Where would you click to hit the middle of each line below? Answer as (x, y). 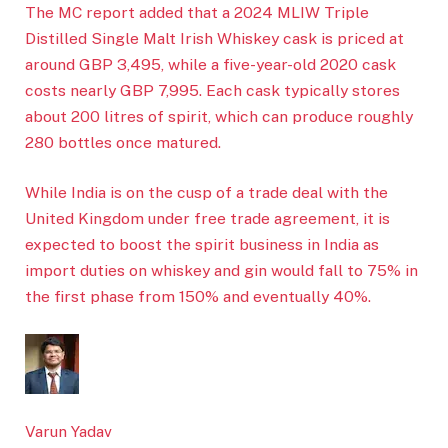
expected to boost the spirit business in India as (202, 245)
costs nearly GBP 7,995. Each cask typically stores (212, 91)
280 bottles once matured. (123, 143)
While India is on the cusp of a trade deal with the (206, 193)
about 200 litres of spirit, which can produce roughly (219, 117)
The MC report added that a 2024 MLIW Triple (197, 13)
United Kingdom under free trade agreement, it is (207, 219)
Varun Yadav (68, 431)
